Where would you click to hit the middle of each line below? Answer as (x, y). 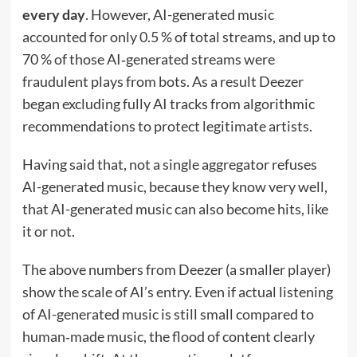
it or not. (48, 231)
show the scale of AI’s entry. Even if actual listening (177, 292)
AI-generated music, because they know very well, (175, 187)
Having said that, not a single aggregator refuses (169, 165)
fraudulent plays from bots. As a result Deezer (163, 82)
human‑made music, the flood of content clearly (168, 337)
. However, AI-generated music (179, 15)
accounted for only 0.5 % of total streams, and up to (178, 37)
